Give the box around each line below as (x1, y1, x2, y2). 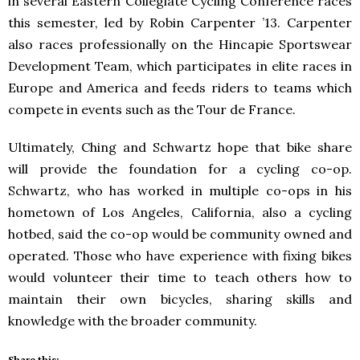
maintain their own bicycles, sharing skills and (8, 291, 352, 307)
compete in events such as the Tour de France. (8, 101, 296, 117)
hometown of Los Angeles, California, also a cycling (8, 204, 352, 220)
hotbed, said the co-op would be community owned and (8, 226, 352, 242)
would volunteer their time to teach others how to (8, 269, 352, 285)
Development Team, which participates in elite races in (8, 58, 352, 74)
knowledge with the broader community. (8, 313, 257, 329)
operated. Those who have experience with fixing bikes (8, 247, 352, 264)
